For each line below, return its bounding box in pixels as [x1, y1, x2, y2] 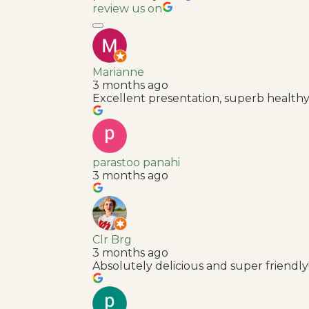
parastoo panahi [92, 155, 181, 169]
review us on [92, 1, 163, 15]
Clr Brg [92, 232, 132, 246]
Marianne [92, 65, 145, 79]
